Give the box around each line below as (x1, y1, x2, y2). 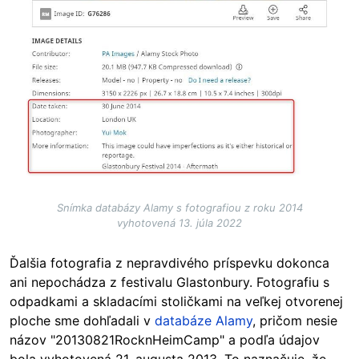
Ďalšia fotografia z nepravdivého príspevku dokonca (10, 255, 329, 272)
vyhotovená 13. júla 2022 (117, 216, 242, 230)
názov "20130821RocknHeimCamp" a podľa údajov (10, 332, 320, 349)
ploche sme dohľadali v (10, 313, 155, 329)
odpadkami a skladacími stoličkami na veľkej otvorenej (10, 293, 343, 310)
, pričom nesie (252, 313, 337, 329)
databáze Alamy (155, 313, 252, 329)
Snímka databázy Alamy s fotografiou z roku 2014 (56, 201, 303, 215)
